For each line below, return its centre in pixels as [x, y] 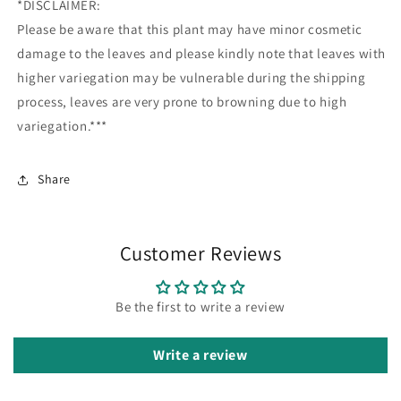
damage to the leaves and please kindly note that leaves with [202, 53]
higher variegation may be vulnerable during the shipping [192, 77]
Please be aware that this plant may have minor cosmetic [190, 29]
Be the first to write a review [200, 306]
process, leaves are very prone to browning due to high [182, 101]
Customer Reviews [200, 252]
